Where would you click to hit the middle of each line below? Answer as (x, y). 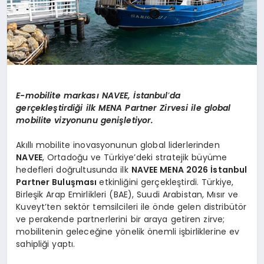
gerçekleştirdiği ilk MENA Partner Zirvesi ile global (123, 108)
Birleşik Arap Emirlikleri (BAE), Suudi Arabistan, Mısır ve (127, 195)
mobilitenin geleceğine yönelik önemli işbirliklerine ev (128, 232)
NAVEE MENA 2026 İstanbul (189, 170)
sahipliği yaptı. (46, 244)
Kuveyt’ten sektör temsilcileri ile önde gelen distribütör (131, 207)
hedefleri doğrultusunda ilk (74, 170)
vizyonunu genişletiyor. (104, 121)
